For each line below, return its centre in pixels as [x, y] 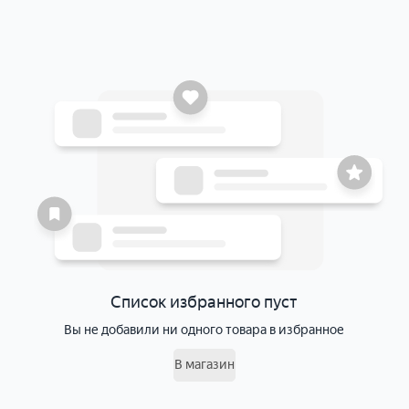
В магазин [204, 365]
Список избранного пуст [204, 303]
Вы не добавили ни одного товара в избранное [204, 330]
